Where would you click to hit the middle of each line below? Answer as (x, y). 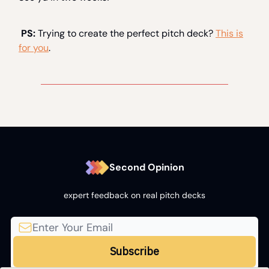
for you (34, 48)
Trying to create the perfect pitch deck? (127, 34)
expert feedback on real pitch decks (134, 195)
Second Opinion (147, 168)
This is (229, 34)
